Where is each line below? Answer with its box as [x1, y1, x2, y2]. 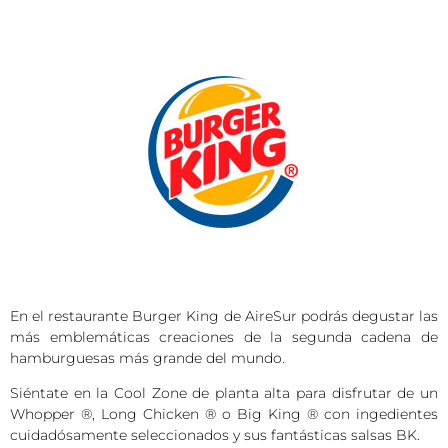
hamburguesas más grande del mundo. [10, 349, 285, 367]
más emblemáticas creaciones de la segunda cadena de [10, 328, 438, 346]
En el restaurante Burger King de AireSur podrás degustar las [10, 307, 438, 325]
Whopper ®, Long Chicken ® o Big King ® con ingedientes [10, 405, 438, 424]
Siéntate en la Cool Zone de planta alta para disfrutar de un [10, 384, 438, 403]
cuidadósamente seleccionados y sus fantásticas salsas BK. [10, 426, 420, 445]
